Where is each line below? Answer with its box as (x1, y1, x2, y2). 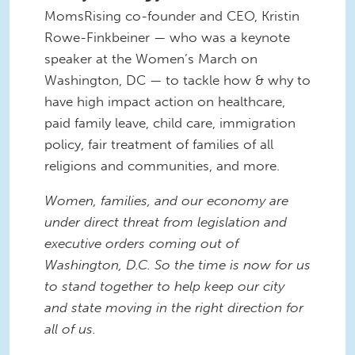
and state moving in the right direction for (44, 300, 303, 316)
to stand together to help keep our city (44, 278, 284, 295)
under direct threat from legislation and (44, 214, 287, 231)
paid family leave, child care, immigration (44, 115, 296, 132)
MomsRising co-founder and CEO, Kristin (44, 8, 300, 25)
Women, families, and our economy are (44, 193, 288, 209)
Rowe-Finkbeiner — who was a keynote (44, 29, 290, 46)
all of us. (44, 321, 96, 338)
